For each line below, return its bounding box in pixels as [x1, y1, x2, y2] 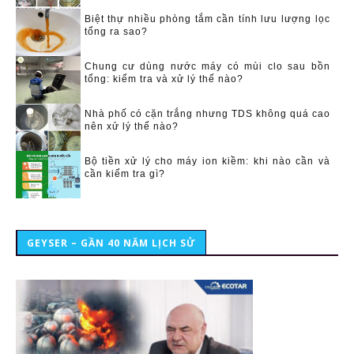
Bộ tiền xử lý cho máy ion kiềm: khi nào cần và [84, 155, 330, 167]
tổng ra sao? [84, 25, 148, 37]
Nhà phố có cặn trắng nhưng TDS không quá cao [84, 107, 330, 119]
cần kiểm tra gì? [84, 168, 165, 179]
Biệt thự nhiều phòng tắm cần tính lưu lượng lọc [84, 13, 330, 24]
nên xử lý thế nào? [84, 120, 179, 132]
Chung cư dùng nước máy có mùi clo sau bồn [84, 60, 330, 72]
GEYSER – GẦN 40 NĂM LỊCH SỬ [27, 235, 196, 250]
